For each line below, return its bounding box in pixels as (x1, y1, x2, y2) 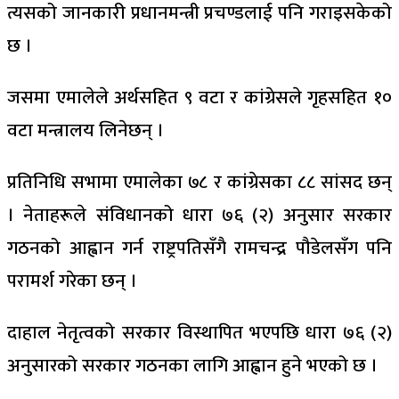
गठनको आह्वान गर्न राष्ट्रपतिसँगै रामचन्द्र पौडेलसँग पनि (7, 232, 392, 264)
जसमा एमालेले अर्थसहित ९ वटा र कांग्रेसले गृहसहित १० (7, 82, 392, 113)
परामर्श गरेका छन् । (7, 265, 137, 297)
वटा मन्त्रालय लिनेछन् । (7, 115, 164, 146)
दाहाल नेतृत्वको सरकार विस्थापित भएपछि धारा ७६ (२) (7, 317, 392, 348)
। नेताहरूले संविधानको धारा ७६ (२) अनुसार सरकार (7, 199, 392, 231)
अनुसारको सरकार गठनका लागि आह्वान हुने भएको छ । (7, 350, 378, 381)
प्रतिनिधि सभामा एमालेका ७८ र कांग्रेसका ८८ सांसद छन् (7, 167, 392, 198)
